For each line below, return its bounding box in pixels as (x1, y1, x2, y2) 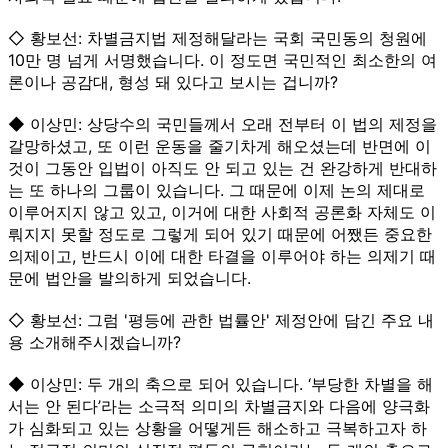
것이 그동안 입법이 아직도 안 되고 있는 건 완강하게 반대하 (8, 157, 437, 178)
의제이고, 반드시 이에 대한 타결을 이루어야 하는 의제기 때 (8, 245, 436, 266)
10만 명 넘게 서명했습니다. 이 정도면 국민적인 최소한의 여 (8, 49, 437, 70)
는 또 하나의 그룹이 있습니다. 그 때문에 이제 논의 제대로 (8, 179, 425, 200)
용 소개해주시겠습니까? (8, 331, 181, 352)
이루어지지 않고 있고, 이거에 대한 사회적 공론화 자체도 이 (8, 201, 436, 222)
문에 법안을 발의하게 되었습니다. (8, 267, 251, 288)
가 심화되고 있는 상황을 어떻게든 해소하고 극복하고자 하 (8, 417, 427, 438)
